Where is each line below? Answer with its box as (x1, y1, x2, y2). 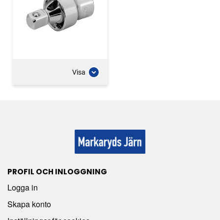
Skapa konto (7, 198, 51, 210)
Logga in (7, 181, 38, 193)
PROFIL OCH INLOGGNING (7, 166, 107, 177)
